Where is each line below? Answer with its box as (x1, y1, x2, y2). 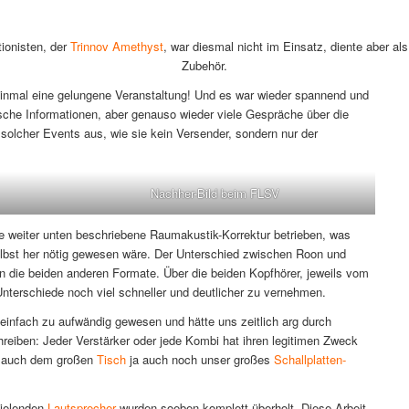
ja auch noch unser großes (126, 350, 274, 368)
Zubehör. (182, 56, 227, 74)
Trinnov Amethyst (69, 37, 163, 55)
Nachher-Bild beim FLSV (150, 184, 279, 202)
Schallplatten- (274, 350, 346, 368)
